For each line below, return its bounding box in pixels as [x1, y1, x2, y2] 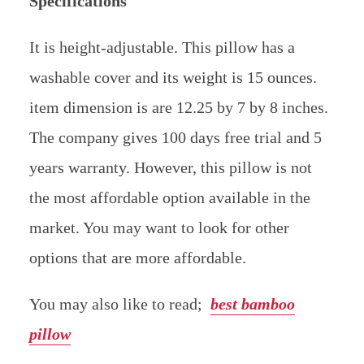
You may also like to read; [28, 294, 202, 313]
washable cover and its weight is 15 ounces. [28, 67, 317, 86]
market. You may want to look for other [28, 218, 289, 236]
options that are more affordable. [28, 248, 246, 266]
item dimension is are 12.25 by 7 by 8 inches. [28, 97, 328, 116]
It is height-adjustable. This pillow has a [28, 37, 295, 56]
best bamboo [210, 294, 295, 313]
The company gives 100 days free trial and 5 [28, 128, 322, 146]
